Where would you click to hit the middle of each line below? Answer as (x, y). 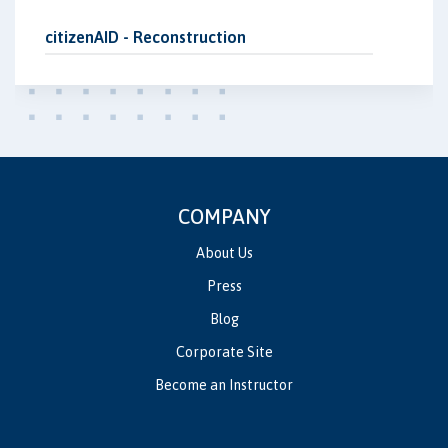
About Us (224, 253)
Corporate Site (224, 352)
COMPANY (224, 217)
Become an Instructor (224, 385)
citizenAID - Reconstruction (145, 37)
